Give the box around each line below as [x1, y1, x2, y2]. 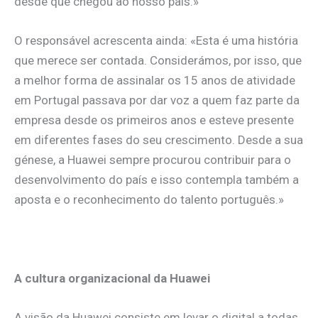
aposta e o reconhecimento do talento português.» [14, 192, 284, 207]
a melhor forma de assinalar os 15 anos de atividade [14, 73, 295, 88]
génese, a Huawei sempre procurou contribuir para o [14, 153, 291, 168]
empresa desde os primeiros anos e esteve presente [14, 113, 294, 128]
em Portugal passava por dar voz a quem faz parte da [14, 93, 300, 108]
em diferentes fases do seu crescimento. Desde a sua [14, 133, 303, 148]
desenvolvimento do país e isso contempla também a [14, 172, 299, 187]
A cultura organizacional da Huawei [14, 270, 210, 285]
